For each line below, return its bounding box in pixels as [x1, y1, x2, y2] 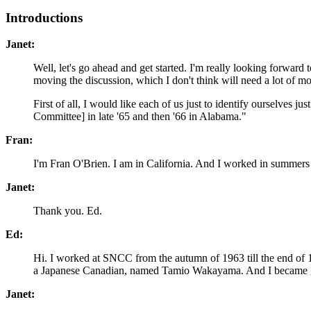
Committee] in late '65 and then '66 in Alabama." [33, 110, 246, 123]
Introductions [6, 10, 83, 25]
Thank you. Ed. [33, 205, 102, 217]
